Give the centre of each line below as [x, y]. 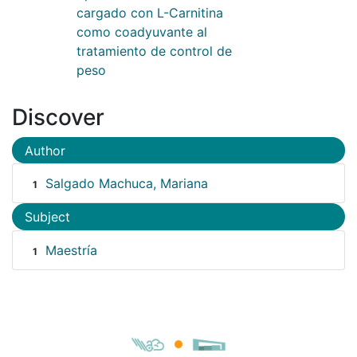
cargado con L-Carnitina [150, 12]
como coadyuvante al [142, 31]
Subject [47, 217]
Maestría [71, 250]
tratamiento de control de [154, 51]
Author [45, 150]
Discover [58, 117]
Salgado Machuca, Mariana [126, 184]
